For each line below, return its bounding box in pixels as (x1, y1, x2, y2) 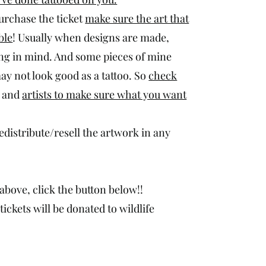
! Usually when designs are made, (12, 30, 170, 45)
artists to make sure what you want (22, 87, 187, 102)
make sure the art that (85, 11, 189, 26)
